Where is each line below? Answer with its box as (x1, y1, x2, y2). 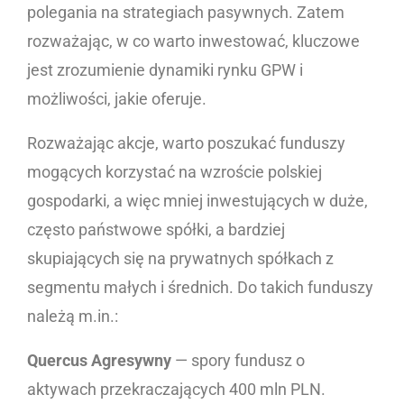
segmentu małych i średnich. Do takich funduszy (27, 278, 373, 298)
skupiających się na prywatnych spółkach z (27, 249, 334, 269)
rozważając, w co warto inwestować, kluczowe (27, 32, 360, 51)
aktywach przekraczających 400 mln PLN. (27, 380, 326, 399)
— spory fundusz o (175, 351, 305, 371)
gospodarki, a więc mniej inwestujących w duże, (27, 191, 368, 211)
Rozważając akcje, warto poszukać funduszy (27, 133, 345, 153)
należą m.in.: (27, 307, 118, 326)
